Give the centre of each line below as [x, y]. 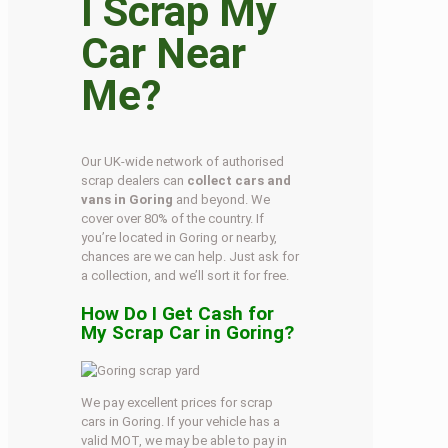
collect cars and [239, 180]
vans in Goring [127, 199]
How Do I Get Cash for [178, 313]
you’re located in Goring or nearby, [179, 237]
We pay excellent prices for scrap [177, 402]
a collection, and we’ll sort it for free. [185, 275]
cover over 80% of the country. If [173, 218]
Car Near [164, 53]
